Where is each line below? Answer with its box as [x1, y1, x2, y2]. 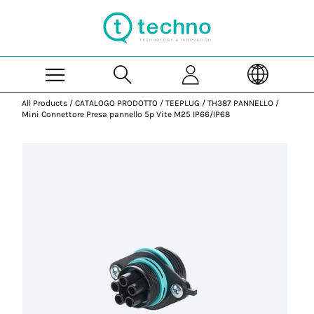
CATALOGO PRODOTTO [75, 98, 158, 108]
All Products [22, 98, 68, 108]
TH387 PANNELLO [207, 98, 274, 108]
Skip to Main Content [156, 1, 249, 11]
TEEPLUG [165, 98, 200, 108]
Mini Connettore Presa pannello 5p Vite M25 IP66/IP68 [22, 109, 231, 119]
